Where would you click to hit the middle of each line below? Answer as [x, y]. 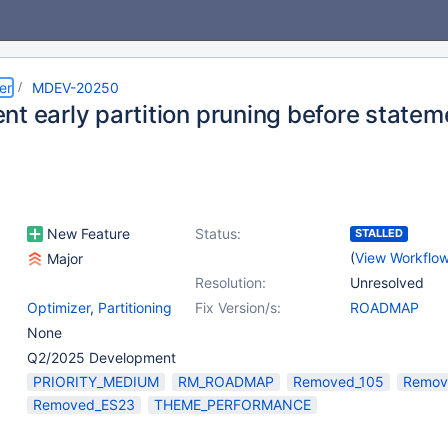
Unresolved [387, 282]
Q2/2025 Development [101, 357]
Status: [218, 233]
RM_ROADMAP [226, 381]
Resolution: [230, 282]
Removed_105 [338, 381]
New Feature [86, 233]
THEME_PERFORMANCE [232, 404]
